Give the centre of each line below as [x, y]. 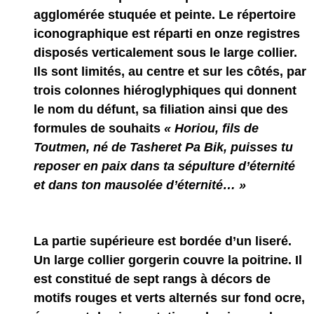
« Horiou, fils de [211, 128]
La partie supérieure [95, 241]
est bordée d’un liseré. [224, 241]
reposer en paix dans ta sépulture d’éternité [164, 166]
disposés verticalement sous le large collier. [165, 53]
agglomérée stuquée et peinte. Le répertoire [164, 15]
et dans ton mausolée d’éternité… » [139, 185]
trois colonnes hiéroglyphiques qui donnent [165, 90]
